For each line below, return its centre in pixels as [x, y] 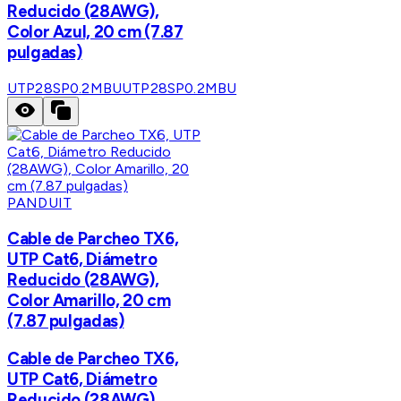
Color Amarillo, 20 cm [89, 300]
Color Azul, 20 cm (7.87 [95, 32]
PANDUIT [40, 203]
